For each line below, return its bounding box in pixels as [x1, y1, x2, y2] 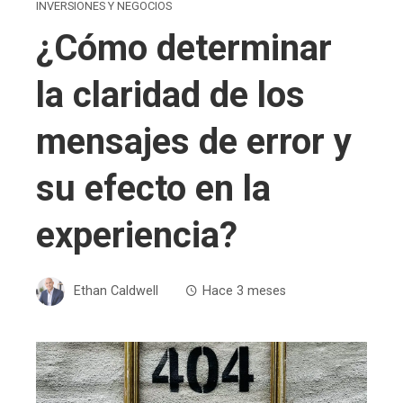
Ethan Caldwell [74, 282, 158, 299]
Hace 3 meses [202, 282, 286, 299]
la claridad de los [36, 73, 305, 116]
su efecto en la [36, 166, 271, 210]
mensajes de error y [36, 120, 352, 163]
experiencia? [36, 213, 237, 256]
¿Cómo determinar [36, 26, 332, 69]
